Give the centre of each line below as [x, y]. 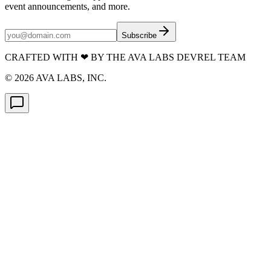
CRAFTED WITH [43, 57]
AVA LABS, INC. [70, 78]
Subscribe [139, 36]
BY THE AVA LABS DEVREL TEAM [167, 57]
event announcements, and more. [67, 7]
